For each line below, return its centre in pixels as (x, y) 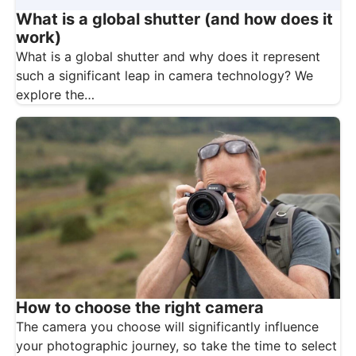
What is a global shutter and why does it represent (168, 56)
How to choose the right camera (140, 308)
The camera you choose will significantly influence (167, 327)
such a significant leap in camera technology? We (164, 75)
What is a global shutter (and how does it (174, 19)
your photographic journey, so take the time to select (176, 346)
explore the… (55, 94)
